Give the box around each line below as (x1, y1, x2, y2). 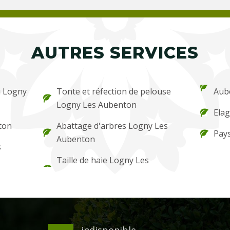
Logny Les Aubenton (56, 99, 137, 110)
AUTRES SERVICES (31, 43, 199, 63)
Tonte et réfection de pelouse (56, 86, 171, 97)
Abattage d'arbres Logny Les (56, 120, 168, 131)
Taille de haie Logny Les (56, 155, 149, 166)
